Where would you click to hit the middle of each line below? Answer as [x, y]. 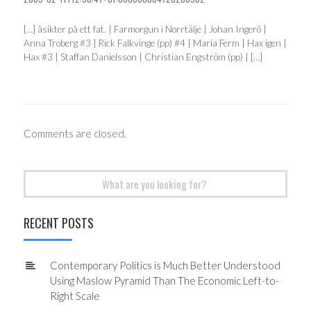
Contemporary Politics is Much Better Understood [165, 265]
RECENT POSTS [59, 222]
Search [39, 177]
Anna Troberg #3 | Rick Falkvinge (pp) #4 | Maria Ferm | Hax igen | [155, 43]
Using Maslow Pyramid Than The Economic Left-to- [164, 280]
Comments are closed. [75, 133]
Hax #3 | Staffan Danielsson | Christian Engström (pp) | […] [143, 57]
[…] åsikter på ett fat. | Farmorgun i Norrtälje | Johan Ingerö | [145, 29]
